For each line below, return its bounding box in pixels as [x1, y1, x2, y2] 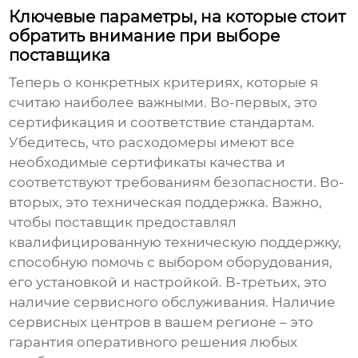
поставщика [9, 46, 111, 66]
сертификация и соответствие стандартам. [9, 114, 316, 131]
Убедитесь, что [9, 134, 119, 151]
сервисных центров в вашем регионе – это [9, 314, 314, 331]
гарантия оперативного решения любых [9, 334, 298, 351]
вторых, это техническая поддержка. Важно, [9, 194, 323, 211]
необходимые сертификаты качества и [9, 154, 286, 171]
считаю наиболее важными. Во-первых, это [9, 94, 318, 111]
